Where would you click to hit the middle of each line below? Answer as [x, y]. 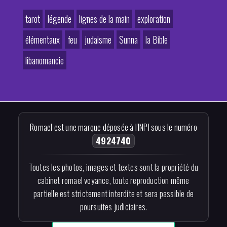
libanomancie [45, 60]
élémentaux [43, 40]
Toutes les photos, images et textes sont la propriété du [113, 167]
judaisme [98, 40]
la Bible [157, 40]
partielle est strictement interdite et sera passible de [113, 193]
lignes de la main [104, 19]
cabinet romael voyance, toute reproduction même [113, 180]
